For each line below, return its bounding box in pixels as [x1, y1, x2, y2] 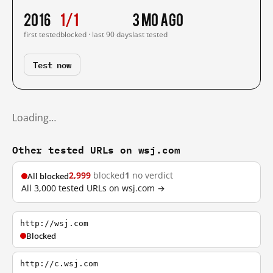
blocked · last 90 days [60, 29, 132, 40]
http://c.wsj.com [20, 259, 98, 268]
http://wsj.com [20, 219, 88, 228]
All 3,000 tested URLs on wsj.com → [21, 183, 165, 194]
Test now [33, 57, 71, 71]
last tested [132, 29, 168, 40]
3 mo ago [132, 10, 184, 28]
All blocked [27, 170, 69, 182]
